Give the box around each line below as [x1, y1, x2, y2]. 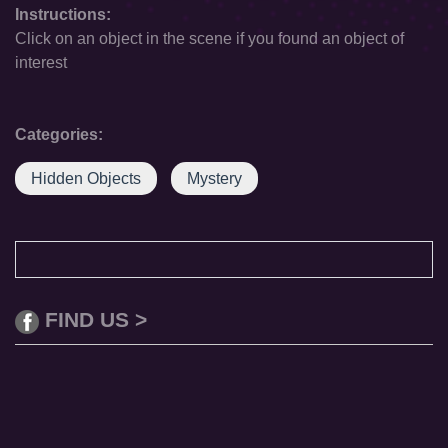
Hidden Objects [31, 170, 141, 187]
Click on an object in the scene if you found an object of [15, 30, 404, 47]
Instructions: [15, 6, 111, 23]
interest [15, 54, 67, 71]
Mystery [187, 170, 242, 187]
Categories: [15, 126, 103, 143]
